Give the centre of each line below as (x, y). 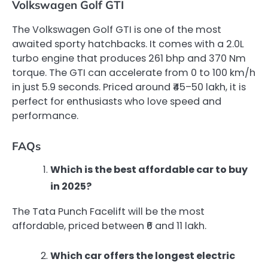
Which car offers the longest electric (143, 256)
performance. (45, 115)
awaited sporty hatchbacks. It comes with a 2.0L (128, 44)
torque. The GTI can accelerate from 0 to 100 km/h (134, 72)
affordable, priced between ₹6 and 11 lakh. (109, 226)
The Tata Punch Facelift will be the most (108, 211)
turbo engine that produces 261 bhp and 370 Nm (129, 58)
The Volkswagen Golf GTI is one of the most (117, 29)
